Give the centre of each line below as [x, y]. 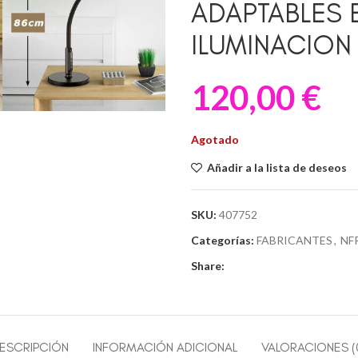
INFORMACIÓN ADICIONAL [165, 347]
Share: [208, 265]
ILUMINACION [271, 45]
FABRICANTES [294, 240]
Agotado [215, 139]
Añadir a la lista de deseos [277, 167]
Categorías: [223, 240]
